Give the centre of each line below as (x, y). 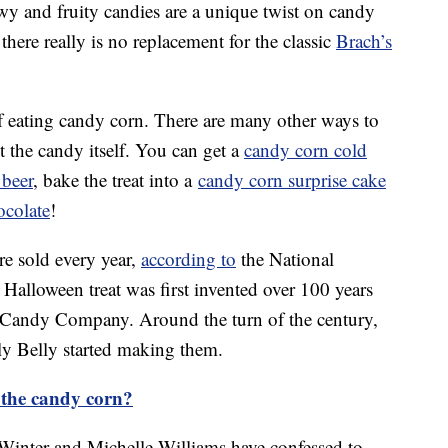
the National (285, 259)
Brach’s (364, 41)
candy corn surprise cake (292, 180)
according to (188, 259)
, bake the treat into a (115, 180)
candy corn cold (305, 150)
